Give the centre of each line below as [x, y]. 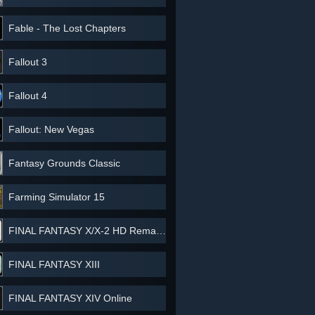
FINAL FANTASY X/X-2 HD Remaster [82, 231]
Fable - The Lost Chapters [67, 28]
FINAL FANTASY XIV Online [70, 298]
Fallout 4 [28, 96]
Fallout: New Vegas [51, 129]
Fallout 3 [28, 62]
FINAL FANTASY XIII [54, 264]
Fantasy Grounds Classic [64, 163]
